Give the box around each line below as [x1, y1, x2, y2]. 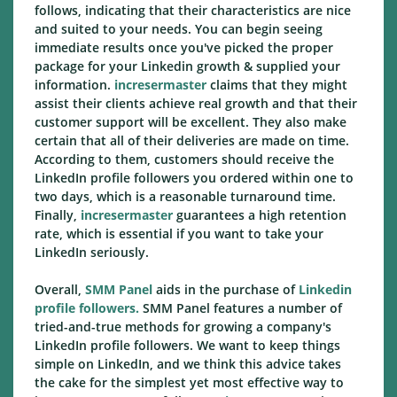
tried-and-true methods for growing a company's [35, 318, 331, 336]
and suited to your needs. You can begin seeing [35, 20, 323, 38]
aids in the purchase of [156, 281, 299, 299]
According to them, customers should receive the [35, 151, 334, 168]
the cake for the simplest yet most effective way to [35, 374, 344, 392]
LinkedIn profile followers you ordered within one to [35, 169, 354, 187]
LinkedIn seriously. [35, 244, 149, 261]
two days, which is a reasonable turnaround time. [35, 188, 336, 206]
